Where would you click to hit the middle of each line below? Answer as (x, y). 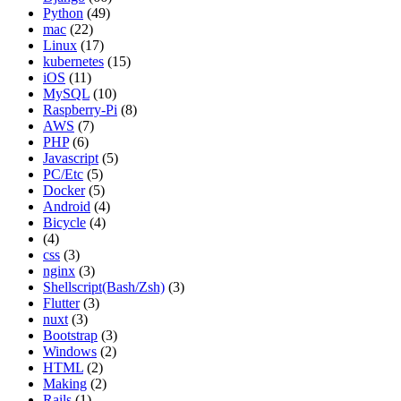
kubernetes (73, 61)
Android (67, 206)
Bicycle (64, 222)
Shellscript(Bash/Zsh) (104, 287)
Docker (64, 190)
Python (63, 13)
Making (65, 384)
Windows (70, 351)
